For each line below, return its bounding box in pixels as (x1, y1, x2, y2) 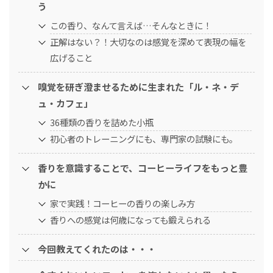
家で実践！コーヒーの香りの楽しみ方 (50, 196, 195, 210)
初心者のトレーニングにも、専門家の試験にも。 (50, 132, 238, 145)
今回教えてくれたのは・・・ (38, 241, 156, 255)
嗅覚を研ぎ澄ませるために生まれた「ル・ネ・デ (38, 79, 239, 93)
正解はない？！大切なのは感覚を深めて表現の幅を (50, 35, 246, 48)
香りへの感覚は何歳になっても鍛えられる (50, 213, 211, 226)
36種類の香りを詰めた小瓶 (50, 115, 154, 129)
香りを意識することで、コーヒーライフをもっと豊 (38, 160, 247, 174)
